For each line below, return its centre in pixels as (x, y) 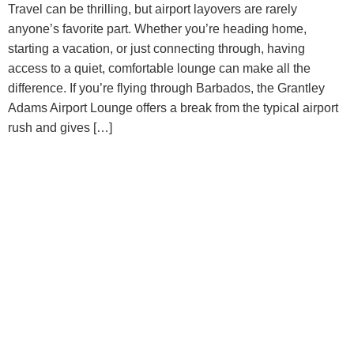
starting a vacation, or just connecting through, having (156, 49)
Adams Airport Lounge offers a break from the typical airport (173, 108)
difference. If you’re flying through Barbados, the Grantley (166, 88)
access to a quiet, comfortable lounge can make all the (159, 68)
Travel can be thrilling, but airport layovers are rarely (153, 9)
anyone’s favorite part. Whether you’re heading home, (157, 29)
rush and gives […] (60, 128)
